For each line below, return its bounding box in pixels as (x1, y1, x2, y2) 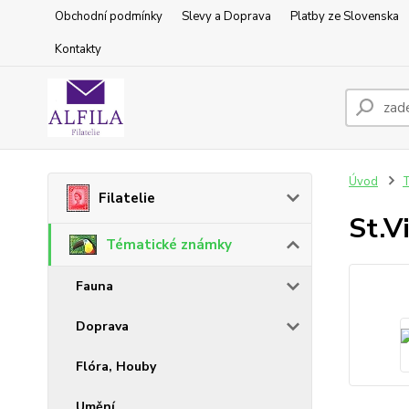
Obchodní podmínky (55, 8, 163, 25)
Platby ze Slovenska (290, 8, 399, 25)
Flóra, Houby (76, 358, 156, 375)
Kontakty (55, 41, 101, 58)
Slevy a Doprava (182, 8, 271, 25)
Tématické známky (106, 236, 232, 254)
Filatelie (99, 189, 155, 207)
